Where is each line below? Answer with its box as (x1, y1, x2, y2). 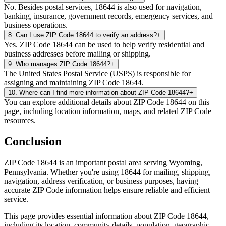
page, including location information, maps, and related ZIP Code (4, 106, 211, 116)
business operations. (4, 20, 68, 29)
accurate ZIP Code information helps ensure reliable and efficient (4, 186, 210, 195)
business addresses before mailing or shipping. (4, 49, 151, 58)
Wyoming (169, 158, 200, 167)
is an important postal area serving (57, 158, 167, 167)
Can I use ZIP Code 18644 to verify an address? (16, 31, 157, 39)
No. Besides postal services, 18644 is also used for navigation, (4, 2, 202, 11)
